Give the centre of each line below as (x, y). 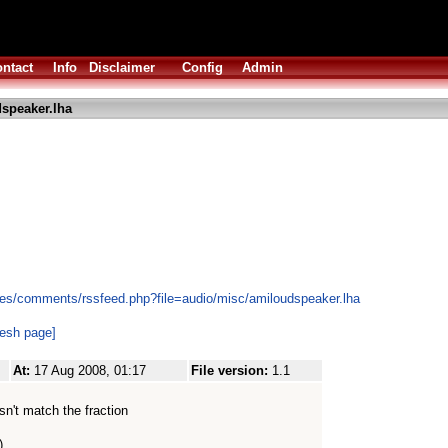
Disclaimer (122, 67)
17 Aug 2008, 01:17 (90, 370)
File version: (231, 370)
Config (202, 67)
